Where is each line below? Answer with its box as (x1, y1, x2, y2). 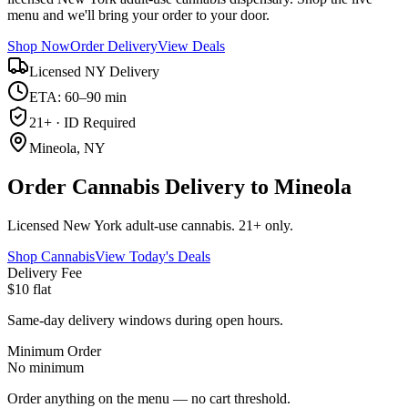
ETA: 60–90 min (29, 88, 127, 105)
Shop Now (7, 37, 70, 54)
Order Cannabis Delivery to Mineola (7, 174, 352, 199)
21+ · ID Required (29, 114, 136, 130)
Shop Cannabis (7, 248, 95, 264)
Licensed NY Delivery (29, 63, 159, 79)
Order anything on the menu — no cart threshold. (7, 390, 291, 406)
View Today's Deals (95, 248, 210, 264)
